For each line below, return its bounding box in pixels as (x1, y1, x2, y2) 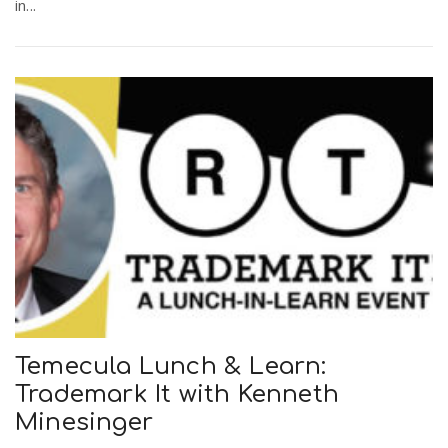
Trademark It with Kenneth (15, 380, 339, 408)
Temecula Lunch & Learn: (15, 352, 327, 380)
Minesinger (15, 408, 153, 436)
